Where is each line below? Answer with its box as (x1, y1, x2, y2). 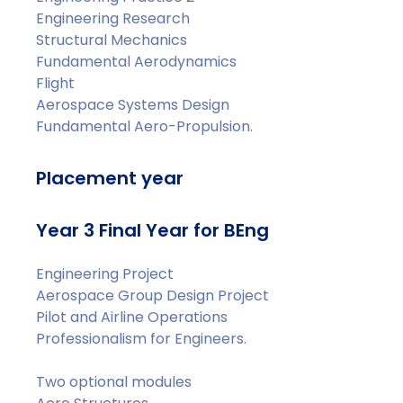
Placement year (36, 166, 184, 191)
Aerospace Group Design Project (36, 285, 270, 306)
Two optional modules (36, 372, 193, 392)
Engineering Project (36, 264, 175, 284)
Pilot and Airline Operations (36, 307, 228, 327)
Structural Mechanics (36, 30, 188, 50)
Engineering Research (36, 8, 191, 29)
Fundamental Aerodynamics (36, 51, 237, 72)
